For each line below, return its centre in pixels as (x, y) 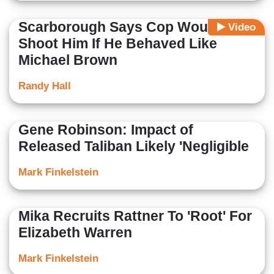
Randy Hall (45, 86)
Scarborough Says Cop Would (119, 27)
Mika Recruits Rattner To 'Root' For (135, 216)
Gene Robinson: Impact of (106, 130)
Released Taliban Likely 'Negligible (134, 146)
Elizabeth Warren (75, 233)
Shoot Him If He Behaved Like (118, 44)
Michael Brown (68, 60)
